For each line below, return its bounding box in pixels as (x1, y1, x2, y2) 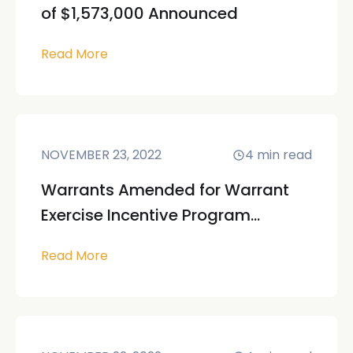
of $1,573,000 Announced (41, 2, 238, 24)
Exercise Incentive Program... (41, 203, 260, 226)
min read (257, 145, 312, 164)
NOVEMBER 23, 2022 (41, 145, 162, 164)
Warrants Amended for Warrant (41, 178, 289, 201)
